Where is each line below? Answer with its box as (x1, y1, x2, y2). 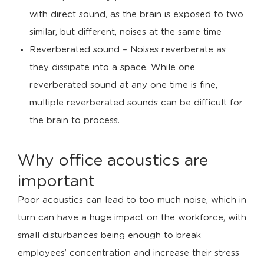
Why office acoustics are (18, 153, 208, 169)
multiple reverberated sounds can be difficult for (29, 98, 243, 107)
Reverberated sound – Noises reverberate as (29, 45, 226, 54)
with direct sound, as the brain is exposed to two (29, 10, 243, 19)
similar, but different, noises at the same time (29, 28, 222, 37)
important (18, 173, 95, 189)
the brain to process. (29, 116, 120, 125)
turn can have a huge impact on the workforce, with (18, 213, 246, 222)
